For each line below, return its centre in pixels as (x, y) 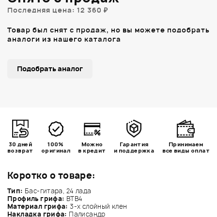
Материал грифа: (38, 206)
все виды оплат (186, 150)
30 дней (20, 144)
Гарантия (134, 144)
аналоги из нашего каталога (64, 39)
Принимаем (186, 144)
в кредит (92, 150)
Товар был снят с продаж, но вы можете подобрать (108, 30)
